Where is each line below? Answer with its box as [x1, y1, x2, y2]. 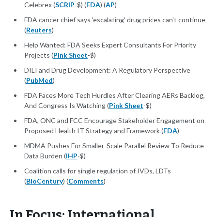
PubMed [26, 76, 53, 85]
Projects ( [24, 51, 53, 60]
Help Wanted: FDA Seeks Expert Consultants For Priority [24, 41, 196, 49]
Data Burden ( [24, 152, 66, 160]
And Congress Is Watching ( [24, 101, 109, 110]
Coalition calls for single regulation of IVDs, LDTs [24, 167, 171, 175]
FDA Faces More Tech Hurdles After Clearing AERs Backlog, [24, 91, 205, 100]
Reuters [26, 26, 52, 34]
